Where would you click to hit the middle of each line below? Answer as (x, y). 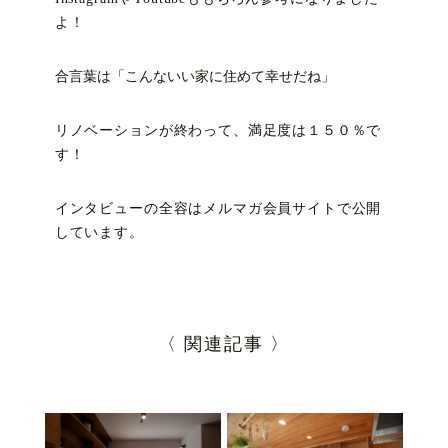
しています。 (99, 232)
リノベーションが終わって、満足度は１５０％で (218, 130)
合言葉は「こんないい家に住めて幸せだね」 (194, 76)
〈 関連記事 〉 (224, 343)
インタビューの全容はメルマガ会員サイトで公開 (218, 208)
